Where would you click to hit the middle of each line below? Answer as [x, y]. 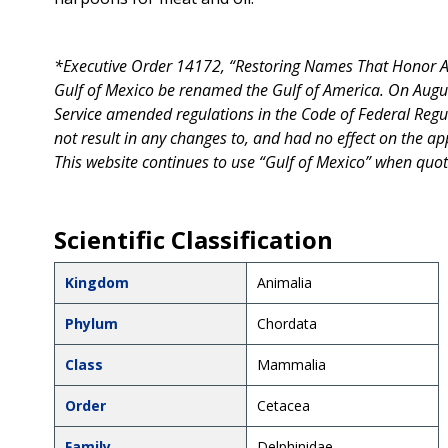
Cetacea [283, 405]
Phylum [91, 323]
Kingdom [96, 282]
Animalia [284, 282]
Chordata [286, 323]
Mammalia [291, 364]
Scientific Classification [193, 239]
